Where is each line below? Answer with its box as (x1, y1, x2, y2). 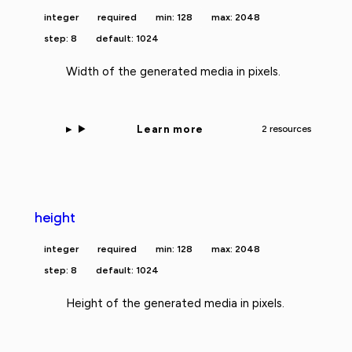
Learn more (137, 122, 203, 135)
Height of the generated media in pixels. (66, 295, 284, 310)
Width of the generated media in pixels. (66, 64, 280, 79)
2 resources (261, 123, 311, 134)
